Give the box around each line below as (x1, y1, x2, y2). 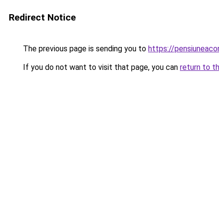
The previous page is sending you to (21, 44, 148, 53)
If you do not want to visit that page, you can (21, 63, 180, 72)
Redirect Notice (9, 12, 76, 23)
